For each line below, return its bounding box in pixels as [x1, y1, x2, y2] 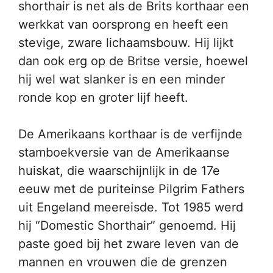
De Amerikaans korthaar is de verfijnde [18, 127, 243, 141]
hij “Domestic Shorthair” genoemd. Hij [18, 218, 236, 233]
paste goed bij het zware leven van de [18, 236, 239, 251]
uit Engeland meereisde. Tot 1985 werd [18, 200, 243, 214]
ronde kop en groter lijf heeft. [18, 90, 188, 105]
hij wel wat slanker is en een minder [18, 72, 225, 87]
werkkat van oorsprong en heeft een [18, 17, 229, 32]
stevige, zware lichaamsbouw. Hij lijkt [18, 35, 233, 50]
